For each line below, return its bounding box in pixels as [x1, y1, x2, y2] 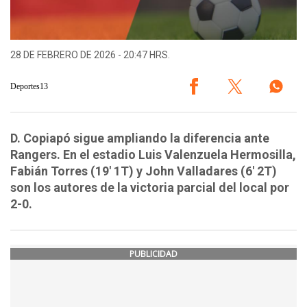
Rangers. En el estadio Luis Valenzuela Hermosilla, [10, 147, 296, 162]
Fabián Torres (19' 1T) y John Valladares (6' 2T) [10, 164, 277, 179]
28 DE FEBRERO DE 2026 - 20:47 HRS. [10, 49, 170, 61]
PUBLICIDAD [130, 248, 177, 260]
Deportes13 [10, 81, 48, 91]
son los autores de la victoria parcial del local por [10, 180, 289, 195]
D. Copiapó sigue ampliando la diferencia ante [10, 131, 269, 146]
